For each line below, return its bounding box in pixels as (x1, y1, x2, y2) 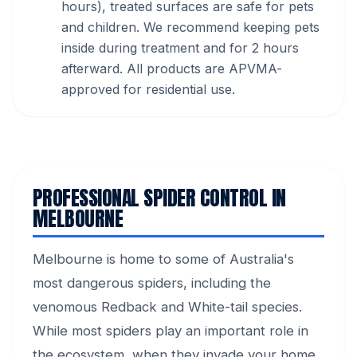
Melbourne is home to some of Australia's (33, 251, 294, 267)
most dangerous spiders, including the (33, 275, 271, 291)
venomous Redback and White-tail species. (33, 299, 302, 315)
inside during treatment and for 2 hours (61, 40, 299, 56)
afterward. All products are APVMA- (61, 61, 282, 76)
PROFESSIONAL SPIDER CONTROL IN (33, 182, 286, 213)
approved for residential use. (61, 81, 235, 97)
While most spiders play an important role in (33, 323, 308, 339)
